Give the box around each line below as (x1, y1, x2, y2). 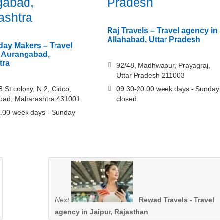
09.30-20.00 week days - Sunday (116, 85, 219, 93)
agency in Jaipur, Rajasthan (55, 208, 148, 216)
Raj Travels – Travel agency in (107, 27, 218, 35)
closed (116, 95, 137, 103)
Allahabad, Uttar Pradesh (107, 35, 200, 44)
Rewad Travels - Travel (138, 196, 214, 204)
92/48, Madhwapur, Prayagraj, (116, 61, 210, 70)
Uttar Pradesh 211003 (116, 71, 185, 80)
